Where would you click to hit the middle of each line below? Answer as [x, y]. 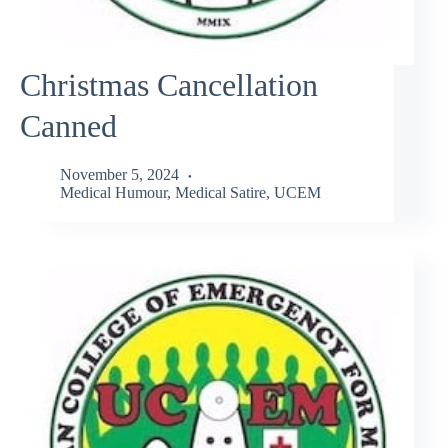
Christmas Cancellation [169, 84]
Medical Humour [113, 193]
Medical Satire [220, 193]
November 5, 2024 [119, 175]
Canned [68, 125]
